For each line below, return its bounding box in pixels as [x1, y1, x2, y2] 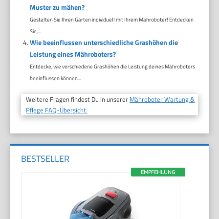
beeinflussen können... [29, 73, 81, 82]
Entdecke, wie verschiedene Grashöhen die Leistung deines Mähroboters [29, 62, 195, 70]
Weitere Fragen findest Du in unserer [26, 94, 130, 104]
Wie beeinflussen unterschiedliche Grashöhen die [29, 37, 178, 47]
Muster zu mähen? [29, 1, 85, 12]
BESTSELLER [21, 152, 70, 166]
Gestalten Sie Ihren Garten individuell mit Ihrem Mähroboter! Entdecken [29, 15, 194, 23]
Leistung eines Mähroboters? [29, 48, 116, 59]
